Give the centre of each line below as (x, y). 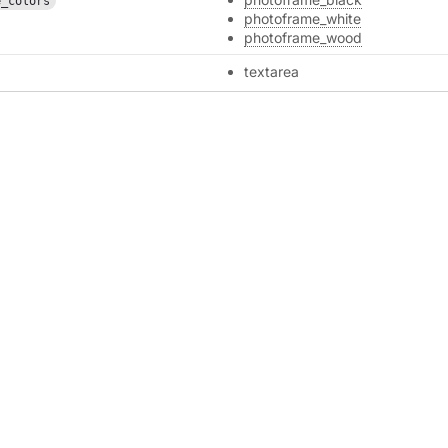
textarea (272, 71)
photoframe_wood (303, 37)
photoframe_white (303, 18)
